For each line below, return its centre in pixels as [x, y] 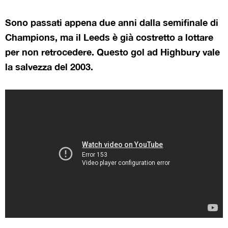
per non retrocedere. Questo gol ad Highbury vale [112, 52]
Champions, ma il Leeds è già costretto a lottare [109, 37]
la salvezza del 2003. [49, 66]
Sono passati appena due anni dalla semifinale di [112, 22]
